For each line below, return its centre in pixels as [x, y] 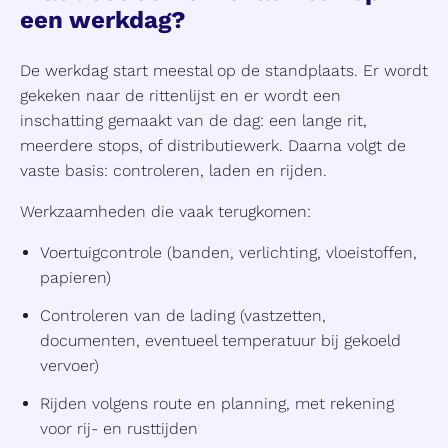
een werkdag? [103, 20]
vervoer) [69, 366]
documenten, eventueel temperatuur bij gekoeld [220, 341]
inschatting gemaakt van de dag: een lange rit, [193, 121]
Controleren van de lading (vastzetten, [183, 316]
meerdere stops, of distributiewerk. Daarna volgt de [213, 146]
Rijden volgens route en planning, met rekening [217, 404]
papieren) [75, 278]
